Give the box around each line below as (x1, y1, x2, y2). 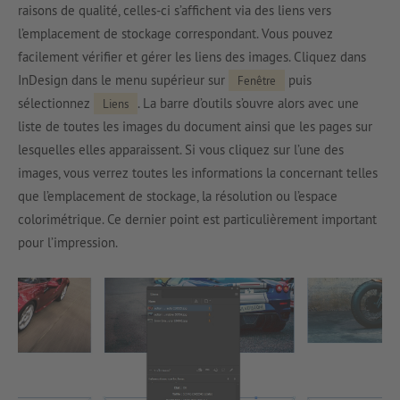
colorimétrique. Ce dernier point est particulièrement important (18, 210, 377, 228)
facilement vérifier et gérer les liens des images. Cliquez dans (18, 47, 366, 65)
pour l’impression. (18, 233, 118, 251)
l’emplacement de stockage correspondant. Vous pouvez (18, 24, 333, 42)
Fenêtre (237, 72, 276, 87)
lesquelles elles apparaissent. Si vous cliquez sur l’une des (18, 140, 344, 158)
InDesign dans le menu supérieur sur (18, 71, 229, 88)
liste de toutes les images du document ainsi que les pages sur (18, 117, 372, 135)
